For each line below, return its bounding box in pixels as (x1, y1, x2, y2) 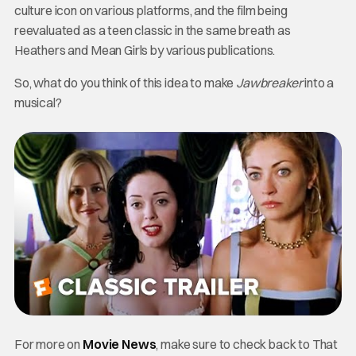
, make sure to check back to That (156, 336, 339, 353)
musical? (14, 94, 62, 110)
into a (304, 74, 335, 91)
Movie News (83, 336, 157, 353)
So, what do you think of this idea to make (14, 74, 237, 91)
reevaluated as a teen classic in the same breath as (14, 21, 291, 38)
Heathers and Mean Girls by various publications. (14, 41, 276, 58)
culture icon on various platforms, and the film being (14, 2, 288, 18)
